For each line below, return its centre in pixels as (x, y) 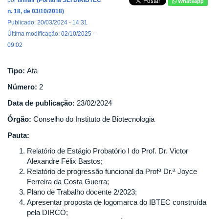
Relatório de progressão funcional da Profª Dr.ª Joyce (112, 171)
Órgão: (20, 119)
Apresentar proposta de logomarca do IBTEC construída (117, 202)
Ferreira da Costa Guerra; (68, 181)
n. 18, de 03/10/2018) (36, 11)
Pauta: (18, 135)
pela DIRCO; (47, 212)
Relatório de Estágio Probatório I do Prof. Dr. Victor (108, 151)
